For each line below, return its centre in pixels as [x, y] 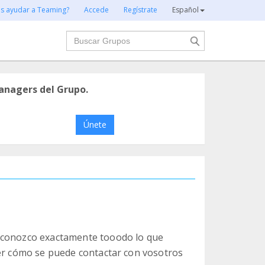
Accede [96, 10]
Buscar [81, 37]
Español [185, 10]
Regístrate [140, 10]
